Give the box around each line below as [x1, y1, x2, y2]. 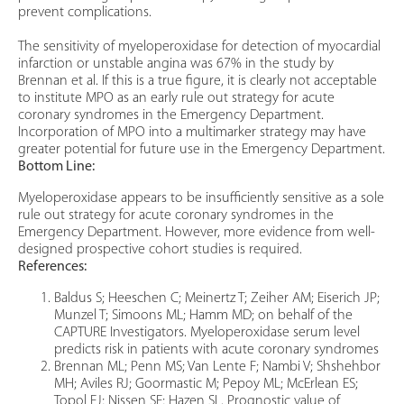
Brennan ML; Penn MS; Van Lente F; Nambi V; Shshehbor [54, 360, 381, 375]
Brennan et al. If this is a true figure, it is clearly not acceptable [18, 74, 377, 89]
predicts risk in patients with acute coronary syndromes [54, 343, 379, 358]
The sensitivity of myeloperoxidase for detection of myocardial [18, 40, 381, 55]
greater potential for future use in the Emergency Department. [18, 142, 385, 158]
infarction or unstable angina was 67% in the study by [18, 57, 334, 72]
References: [18, 260, 87, 275]
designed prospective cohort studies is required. [18, 243, 302, 258]
